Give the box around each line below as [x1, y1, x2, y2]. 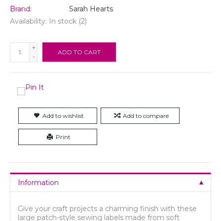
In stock [49, 17, 76, 26]
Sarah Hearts [69, 4, 113, 14]
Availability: [10, 17, 49, 26]
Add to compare [122, 112, 169, 120]
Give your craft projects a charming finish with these [18, 204, 197, 214]
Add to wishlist [42, 112, 84, 120]
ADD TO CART [58, 48, 101, 56]
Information [18, 178, 59, 187]
